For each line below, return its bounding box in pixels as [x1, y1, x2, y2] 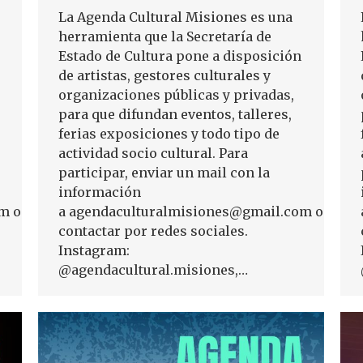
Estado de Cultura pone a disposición [58, 48, 301, 65]
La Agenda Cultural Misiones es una [58, 9, 293, 26]
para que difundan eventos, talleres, [58, 106, 292, 123]
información [58, 184, 141, 201]
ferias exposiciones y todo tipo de [58, 126, 280, 143]
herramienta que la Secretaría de [58, 28, 271, 45]
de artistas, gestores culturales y [58, 67, 271, 84]
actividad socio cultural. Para [58, 145, 248, 162]
